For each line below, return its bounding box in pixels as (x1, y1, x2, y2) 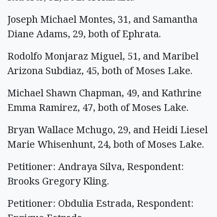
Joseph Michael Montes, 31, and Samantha (7, 13, 198, 26)
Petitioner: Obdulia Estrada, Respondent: (7, 197, 194, 210)
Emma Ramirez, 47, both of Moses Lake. (7, 101, 188, 114)
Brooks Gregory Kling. (7, 174, 109, 187)
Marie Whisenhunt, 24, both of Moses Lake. (7, 138, 204, 151)
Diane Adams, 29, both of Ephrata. (7, 27, 161, 40)
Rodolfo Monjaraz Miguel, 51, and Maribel (7, 49, 199, 62)
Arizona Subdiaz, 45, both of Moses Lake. (7, 64, 192, 77)
